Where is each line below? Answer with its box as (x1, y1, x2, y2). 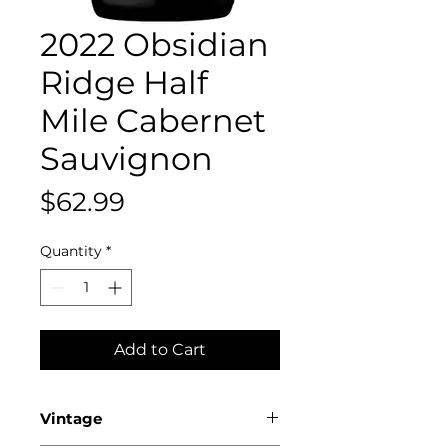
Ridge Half (40, 62, 208, 102)
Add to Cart (114, 339, 206, 359)
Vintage (40, 408, 102, 428)
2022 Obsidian (40, 24, 269, 64)
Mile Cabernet (40, 100, 266, 140)
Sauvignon (40, 138, 213, 178)
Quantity (40, 241, 102, 260)
